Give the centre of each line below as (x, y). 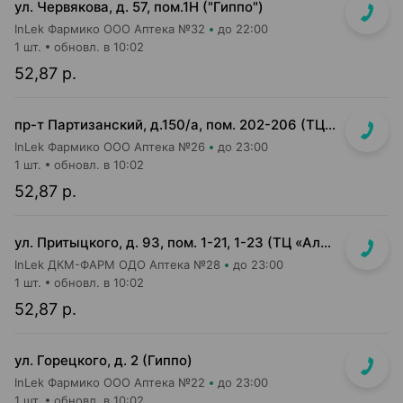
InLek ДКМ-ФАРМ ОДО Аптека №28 (117, 264)
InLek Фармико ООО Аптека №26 (110, 147)
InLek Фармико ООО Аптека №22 (110, 382)
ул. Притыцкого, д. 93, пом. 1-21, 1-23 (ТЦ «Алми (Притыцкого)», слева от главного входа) (326, 242)
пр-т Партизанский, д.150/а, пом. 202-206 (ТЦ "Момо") (330, 125)
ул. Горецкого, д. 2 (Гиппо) (103, 360)
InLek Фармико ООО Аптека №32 (110, 29)
